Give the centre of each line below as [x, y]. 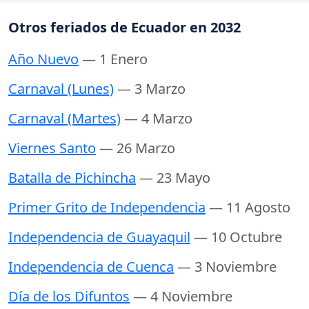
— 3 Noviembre [227, 267]
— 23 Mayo [175, 178]
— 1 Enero [115, 59]
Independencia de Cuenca [91, 267]
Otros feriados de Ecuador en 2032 [124, 28]
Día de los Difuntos [69, 297]
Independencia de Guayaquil [99, 237]
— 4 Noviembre [183, 297]
